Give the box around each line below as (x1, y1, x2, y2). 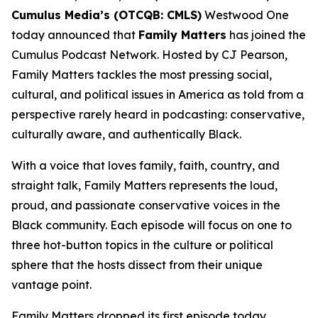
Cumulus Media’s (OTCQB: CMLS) (11, 8, 202, 22)
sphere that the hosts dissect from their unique (11, 258, 263, 272)
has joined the (226, 28, 306, 42)
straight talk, (11, 178, 84, 192)
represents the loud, (166, 178, 278, 192)
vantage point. (11, 278, 92, 292)
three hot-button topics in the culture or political (11, 238, 273, 252)
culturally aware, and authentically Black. (11, 127, 241, 141)
